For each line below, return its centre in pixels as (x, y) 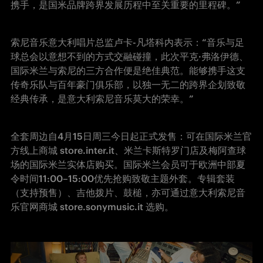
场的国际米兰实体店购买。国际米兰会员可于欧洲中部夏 (128, 164)
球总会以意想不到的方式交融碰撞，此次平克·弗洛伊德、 (129, 56)
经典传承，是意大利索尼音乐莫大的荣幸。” (102, 99)
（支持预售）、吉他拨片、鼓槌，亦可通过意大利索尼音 (128, 193)
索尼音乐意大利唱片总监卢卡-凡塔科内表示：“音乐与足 (127, 42)
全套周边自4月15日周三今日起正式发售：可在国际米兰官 (131, 136)
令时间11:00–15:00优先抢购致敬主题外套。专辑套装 (123, 178)
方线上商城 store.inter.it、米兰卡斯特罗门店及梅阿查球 (128, 150)
